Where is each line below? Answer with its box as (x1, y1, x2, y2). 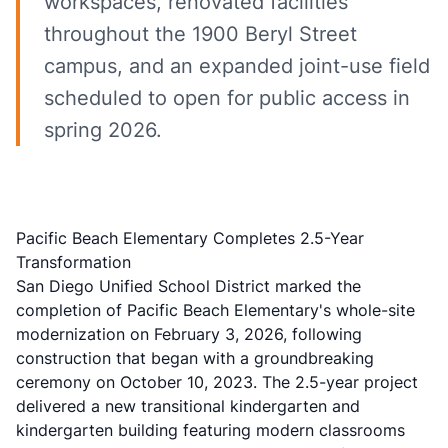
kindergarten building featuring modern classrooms (16, 420, 405, 440)
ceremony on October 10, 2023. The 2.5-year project (16, 372, 418, 392)
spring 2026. (44, 118, 162, 142)
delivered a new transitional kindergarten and (16, 396, 360, 416)
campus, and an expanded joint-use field (44, 54, 430, 78)
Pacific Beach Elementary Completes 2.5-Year (16, 228, 364, 248)
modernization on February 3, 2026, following (16, 324, 362, 344)
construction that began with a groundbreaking (16, 348, 374, 368)
